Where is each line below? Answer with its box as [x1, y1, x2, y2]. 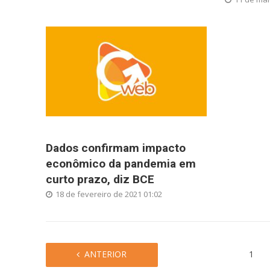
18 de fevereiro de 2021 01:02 [55, 189, 162, 200]
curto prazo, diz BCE [45, 172, 154, 187]
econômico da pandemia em [45, 157, 196, 171]
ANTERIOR [84, 248, 127, 260]
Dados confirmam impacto [45, 141, 186, 155]
